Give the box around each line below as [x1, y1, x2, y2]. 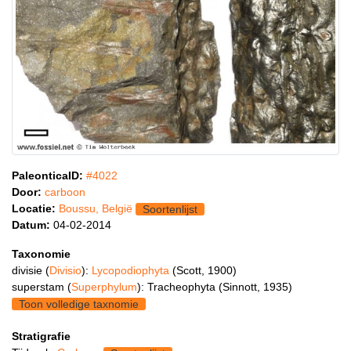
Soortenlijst [143, 203, 197, 216]
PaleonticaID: [12, 168, 83, 182]
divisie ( [12, 263, 49, 277]
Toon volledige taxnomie [19, 298, 139, 311]
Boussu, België [59, 201, 132, 215]
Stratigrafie [12, 329, 71, 342]
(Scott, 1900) [172, 263, 237, 277]
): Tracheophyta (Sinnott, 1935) [137, 280, 292, 293]
